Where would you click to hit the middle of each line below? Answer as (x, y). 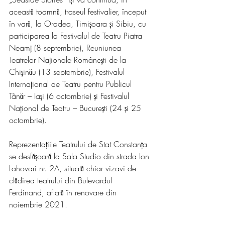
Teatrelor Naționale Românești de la (69, 60)
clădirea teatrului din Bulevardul (62, 180)
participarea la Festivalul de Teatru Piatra (77, 36)
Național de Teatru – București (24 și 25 (76, 108)
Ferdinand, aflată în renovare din (64, 192)
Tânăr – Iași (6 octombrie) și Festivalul (70, 96)
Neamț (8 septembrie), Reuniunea (66, 48)
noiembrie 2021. (38, 204)
